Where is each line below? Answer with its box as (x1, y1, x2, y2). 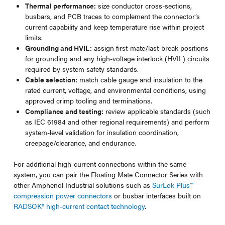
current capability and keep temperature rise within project (25, 21, 204, 32)
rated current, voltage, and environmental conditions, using (25, 84, 206, 95)
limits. (25, 32, 43, 42)
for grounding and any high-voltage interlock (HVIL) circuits (25, 53, 210, 63)
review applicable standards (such (103, 105, 211, 116)
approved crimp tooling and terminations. (25, 95, 153, 105)
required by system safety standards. (25, 63, 139, 74)
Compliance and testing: (25, 105, 104, 116)
